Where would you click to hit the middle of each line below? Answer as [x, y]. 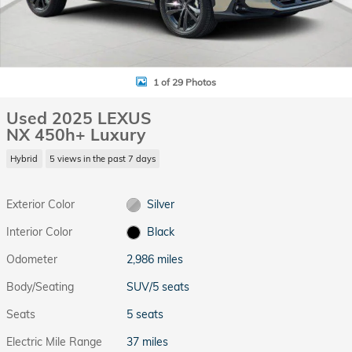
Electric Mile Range [54, 341]
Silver [160, 204]
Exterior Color [40, 204]
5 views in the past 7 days [102, 158]
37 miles [148, 341]
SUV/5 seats [158, 286]
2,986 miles [155, 259]
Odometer [32, 259]
